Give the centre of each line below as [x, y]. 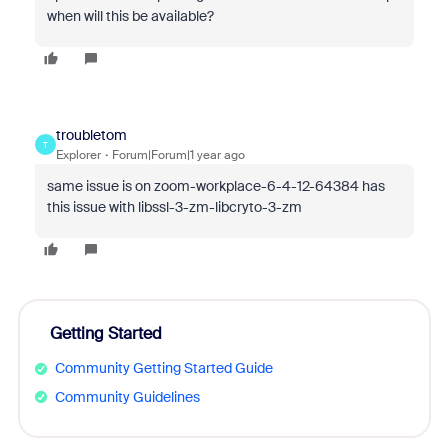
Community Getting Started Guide [163, 368]
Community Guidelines [127, 396]
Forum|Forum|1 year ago [178, 155]
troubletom [91, 135]
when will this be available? [130, 16]
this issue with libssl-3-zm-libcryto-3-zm [174, 207]
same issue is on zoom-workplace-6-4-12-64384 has [215, 186]
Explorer [78, 155]
